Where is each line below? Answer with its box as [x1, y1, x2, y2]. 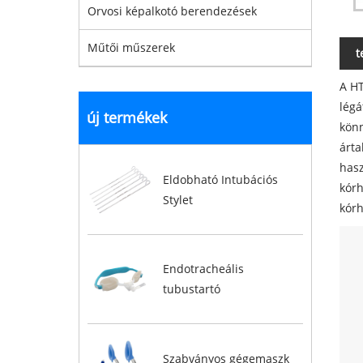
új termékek [87, 108, 167, 127]
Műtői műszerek [88, 40, 175, 55]
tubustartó [162, 281, 220, 297]
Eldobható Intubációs [162, 171, 278, 187]
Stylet [162, 191, 193, 207]
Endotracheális [162, 261, 244, 277]
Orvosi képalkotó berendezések [88, 3, 257, 19]
